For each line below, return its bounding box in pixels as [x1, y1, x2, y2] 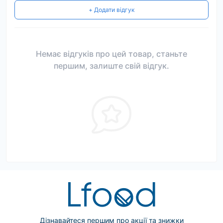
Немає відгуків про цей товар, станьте [36, 49, 187, 59]
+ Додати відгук [89, 6, 134, 13]
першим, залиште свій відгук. [54, 61, 169, 71]
